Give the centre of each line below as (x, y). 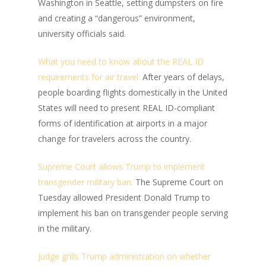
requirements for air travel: (89, 77)
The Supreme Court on (178, 182)
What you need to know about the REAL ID (121, 61)
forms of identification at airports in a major (123, 123)
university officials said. (82, 34)
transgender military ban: (85, 182)
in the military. (65, 228)
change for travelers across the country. (115, 139)
